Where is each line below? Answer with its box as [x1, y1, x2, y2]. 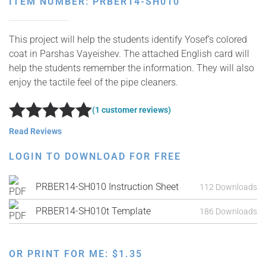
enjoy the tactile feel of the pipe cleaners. [9, 77, 178, 88]
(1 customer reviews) [92, 104, 171, 115]
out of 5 [119, 110, 153, 118]
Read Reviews [9, 126, 62, 136]
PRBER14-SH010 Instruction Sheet [36, 181, 179, 192]
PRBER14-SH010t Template [36, 205, 151, 217]
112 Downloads [199, 182, 257, 192]
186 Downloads [199, 206, 257, 216]
